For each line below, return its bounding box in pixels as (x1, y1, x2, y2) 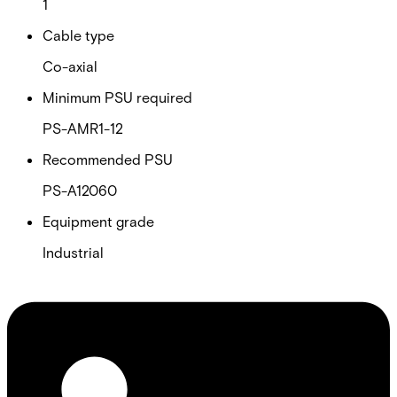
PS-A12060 (43, 181, 117, 198)
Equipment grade (43, 212, 154, 230)
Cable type (43, 26, 114, 43)
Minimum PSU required (43, 88, 192, 105)
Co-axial (43, 57, 97, 74)
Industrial (43, 243, 104, 261)
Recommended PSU (43, 150, 173, 167)
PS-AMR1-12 (43, 119, 123, 136)
